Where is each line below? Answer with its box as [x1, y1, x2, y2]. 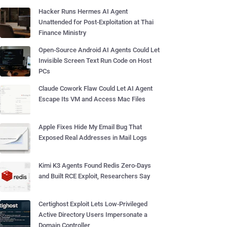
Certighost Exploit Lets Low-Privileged [39, 200, 147, 208]
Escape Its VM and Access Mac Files [39, 95, 145, 103]
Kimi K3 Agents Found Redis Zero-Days [39, 162, 151, 169]
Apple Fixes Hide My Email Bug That [39, 123, 142, 131]
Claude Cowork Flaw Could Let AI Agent [39, 85, 153, 92]
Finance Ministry [39, 29, 86, 36]
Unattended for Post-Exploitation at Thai [39, 18, 154, 26]
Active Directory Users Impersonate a [39, 211, 147, 218]
